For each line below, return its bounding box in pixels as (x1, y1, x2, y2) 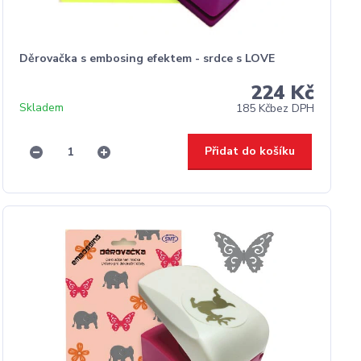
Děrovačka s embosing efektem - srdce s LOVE (19, 51, 275, 66)
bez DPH (269, 101, 314, 116)
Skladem (19, 100, 64, 115)
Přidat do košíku (204, 143, 295, 159)
